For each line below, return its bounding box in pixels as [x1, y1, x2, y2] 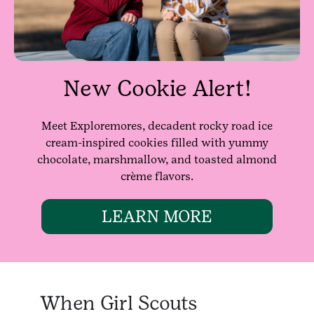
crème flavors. [121, 169, 193, 183]
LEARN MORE [102, 205, 212, 226]
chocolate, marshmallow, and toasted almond [37, 152, 277, 166]
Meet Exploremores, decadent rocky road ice [41, 118, 273, 132]
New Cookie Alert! [62, 74, 252, 101]
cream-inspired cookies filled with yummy [46, 135, 268, 149]
